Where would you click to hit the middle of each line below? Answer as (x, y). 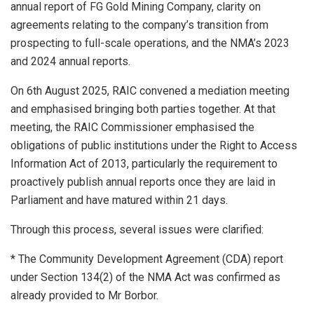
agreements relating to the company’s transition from (139, 25)
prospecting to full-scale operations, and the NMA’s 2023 (150, 43)
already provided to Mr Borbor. (84, 295)
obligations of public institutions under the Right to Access (154, 145)
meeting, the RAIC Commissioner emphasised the (132, 127)
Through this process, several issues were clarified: (137, 229)
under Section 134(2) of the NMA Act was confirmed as (145, 277)
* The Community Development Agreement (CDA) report (147, 259)
